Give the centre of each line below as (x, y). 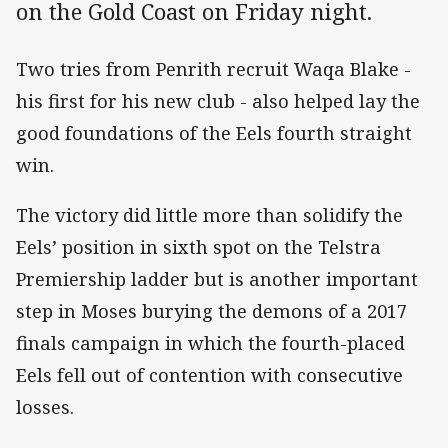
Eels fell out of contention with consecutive (209, 375)
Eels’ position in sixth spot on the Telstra (198, 247)
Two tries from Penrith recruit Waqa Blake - (213, 68)
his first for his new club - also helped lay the (218, 100)
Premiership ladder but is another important (217, 279)
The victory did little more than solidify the (209, 215)
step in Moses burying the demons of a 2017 (211, 311)
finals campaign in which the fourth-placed (210, 343)
